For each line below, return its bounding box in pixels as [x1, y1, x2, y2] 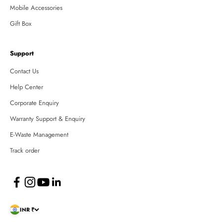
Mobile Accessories [10, 3, 62, 13]
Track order [10, 146, 40, 156]
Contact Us [10, 66, 39, 76]
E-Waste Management [10, 130, 68, 140]
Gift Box [10, 19, 31, 29]
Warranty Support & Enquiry [10, 114, 85, 124]
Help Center [10, 82, 43, 92]
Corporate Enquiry [10, 98, 59, 108]
